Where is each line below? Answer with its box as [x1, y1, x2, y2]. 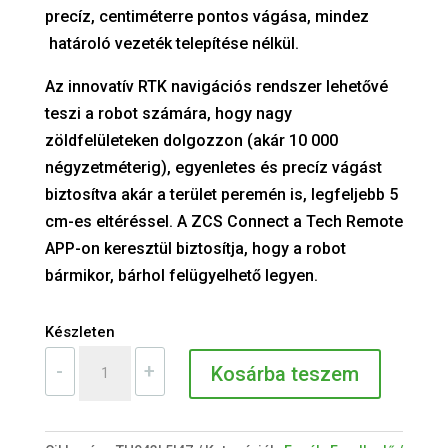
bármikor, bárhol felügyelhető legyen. [44, 266, 318, 286]
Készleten [44, 323, 115, 342]
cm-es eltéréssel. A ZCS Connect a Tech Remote [44, 212, 403, 232]
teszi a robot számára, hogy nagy [44, 104, 292, 124]
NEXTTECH [77, 349, 159, 369]
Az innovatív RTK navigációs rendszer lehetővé [44, 77, 388, 97]
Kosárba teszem [210, 361, 359, 386]
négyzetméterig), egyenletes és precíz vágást [44, 158, 382, 178]
